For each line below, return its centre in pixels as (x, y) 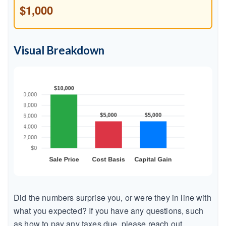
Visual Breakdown (59, 50)
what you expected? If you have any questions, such (109, 211)
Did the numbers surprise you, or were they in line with (112, 197)
